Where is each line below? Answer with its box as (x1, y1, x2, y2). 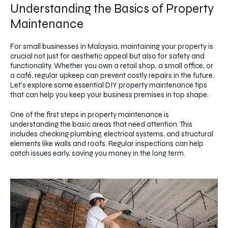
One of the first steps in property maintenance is (10, 110, 169, 119)
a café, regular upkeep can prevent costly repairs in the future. (10, 71, 214, 80)
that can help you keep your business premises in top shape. (10, 91, 209, 99)
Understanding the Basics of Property (10, 1, 214, 16)
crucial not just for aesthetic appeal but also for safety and (10, 52, 205, 61)
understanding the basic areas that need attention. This (10, 120, 192, 129)
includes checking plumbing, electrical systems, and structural (10, 130, 213, 138)
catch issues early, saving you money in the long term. (10, 149, 185, 158)
